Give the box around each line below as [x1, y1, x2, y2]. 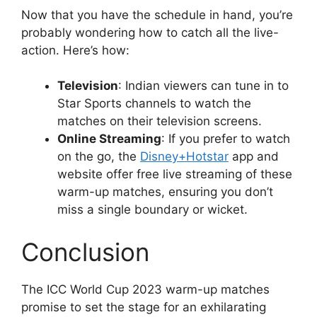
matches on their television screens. [57, 114, 262, 129]
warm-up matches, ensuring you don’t [57, 185, 273, 200]
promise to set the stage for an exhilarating [21, 299, 266, 314]
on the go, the [57, 149, 140, 164]
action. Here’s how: [21, 42, 129, 57]
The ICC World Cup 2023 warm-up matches [21, 282, 270, 296]
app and [229, 149, 279, 164]
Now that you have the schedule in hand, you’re [21, 7, 293, 22]
